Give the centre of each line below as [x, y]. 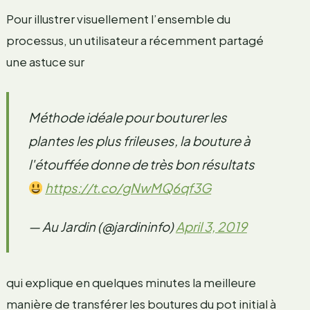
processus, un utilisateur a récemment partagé [135, 40]
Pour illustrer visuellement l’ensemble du [118, 18]
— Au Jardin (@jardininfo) [102, 226]
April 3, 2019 [211, 226]
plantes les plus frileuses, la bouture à [139, 140]
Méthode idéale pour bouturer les [127, 117]
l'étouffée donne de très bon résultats [141, 164]
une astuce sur [45, 61]
